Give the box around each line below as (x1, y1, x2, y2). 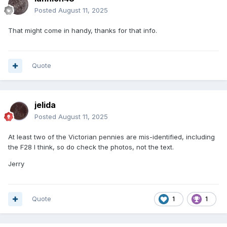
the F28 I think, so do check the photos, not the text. (8, 143, 174, 152)
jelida (34, 100, 56, 110)
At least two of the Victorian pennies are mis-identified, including (8, 133, 215, 141)
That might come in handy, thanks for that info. (8, 26, 157, 35)
